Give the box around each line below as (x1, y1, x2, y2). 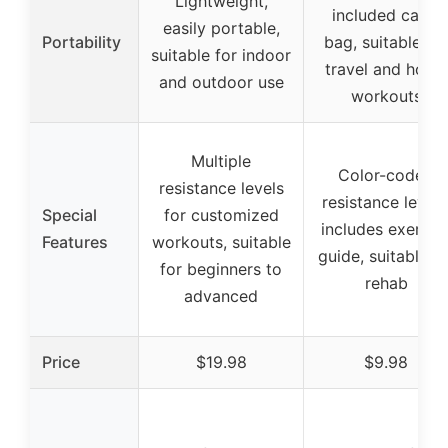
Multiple (191, 151, 251, 172)
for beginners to (160, 259, 282, 280)
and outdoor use (158, 72, 284, 93)
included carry (332, 5, 440, 26)
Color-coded (338, 165, 434, 186)
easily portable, (162, 18, 280, 39)
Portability (42, 32, 121, 53)
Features (42, 232, 108, 253)
